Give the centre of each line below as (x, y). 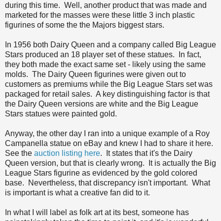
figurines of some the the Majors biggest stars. (85, 25)
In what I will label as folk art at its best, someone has (97, 213)
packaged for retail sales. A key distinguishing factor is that (107, 94)
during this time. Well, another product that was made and (106, 5)
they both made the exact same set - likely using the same (105, 65)
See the (19, 153)
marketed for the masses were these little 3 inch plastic (100, 15)
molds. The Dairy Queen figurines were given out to (95, 74)
